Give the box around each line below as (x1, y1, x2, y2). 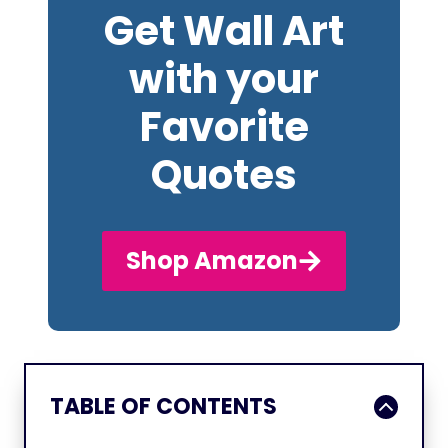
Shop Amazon (126, 244, 298, 277)
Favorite (139, 99, 309, 155)
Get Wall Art (104, 3, 344, 59)
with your (129, 51, 319, 107)
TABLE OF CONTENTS (50, 391, 277, 422)
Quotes (151, 147, 297, 203)
